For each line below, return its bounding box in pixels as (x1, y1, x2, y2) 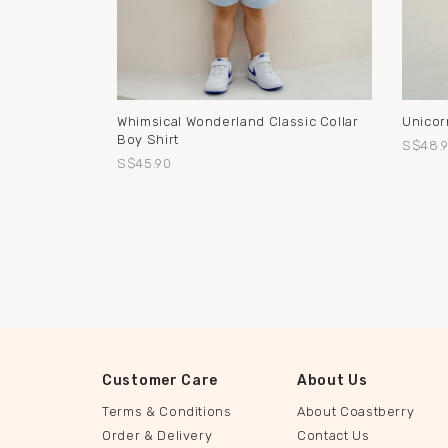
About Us (297, 371, 368, 389)
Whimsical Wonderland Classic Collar (117, 113, 359, 129)
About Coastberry (297, 403, 415, 419)
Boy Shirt (117, 131, 179, 147)
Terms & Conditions (102, 403, 232, 419)
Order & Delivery (102, 427, 213, 443)
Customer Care (102, 371, 219, 389)
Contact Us (297, 427, 370, 443)
